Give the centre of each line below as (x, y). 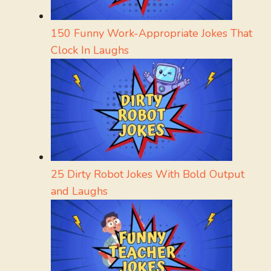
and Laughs (79, 191)
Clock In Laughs (90, 51)
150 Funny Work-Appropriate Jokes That (152, 34)
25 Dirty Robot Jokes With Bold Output (148, 175)
